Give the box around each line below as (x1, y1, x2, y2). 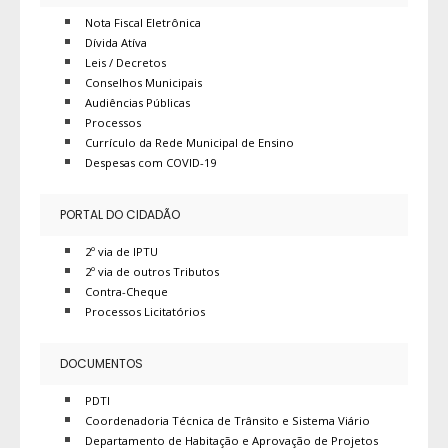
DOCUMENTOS (60, 354, 143, 372)
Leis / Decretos (85, 54, 166, 70)
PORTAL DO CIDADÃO (60, 205, 180, 223)
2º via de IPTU (85, 243, 158, 259)
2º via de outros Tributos (85, 263, 219, 279)
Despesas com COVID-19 (85, 154, 216, 170)
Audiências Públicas (85, 94, 190, 110)
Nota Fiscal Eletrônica (85, 14, 201, 30)
